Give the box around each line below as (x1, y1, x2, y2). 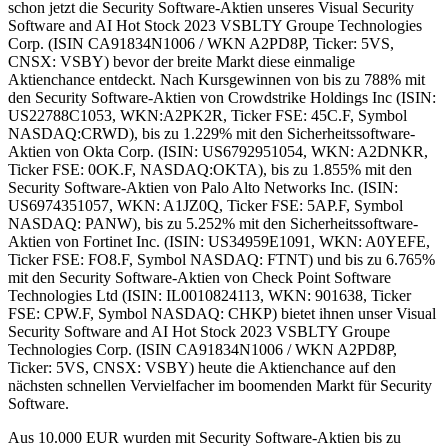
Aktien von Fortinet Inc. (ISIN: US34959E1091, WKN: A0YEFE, (8, 232, 430, 250)
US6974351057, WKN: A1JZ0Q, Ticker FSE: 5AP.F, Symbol (8, 196, 403, 214)
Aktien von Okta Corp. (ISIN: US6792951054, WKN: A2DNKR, (8, 142, 428, 160)
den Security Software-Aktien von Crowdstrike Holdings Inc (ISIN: (8, 88, 436, 106)
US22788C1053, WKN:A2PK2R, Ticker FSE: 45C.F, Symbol (8, 106, 407, 124)
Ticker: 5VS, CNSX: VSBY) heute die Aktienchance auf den (8, 358, 396, 376)
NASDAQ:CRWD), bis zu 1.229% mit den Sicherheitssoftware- (8, 124, 415, 142)
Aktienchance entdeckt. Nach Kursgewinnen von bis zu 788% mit (8, 70, 425, 88)
